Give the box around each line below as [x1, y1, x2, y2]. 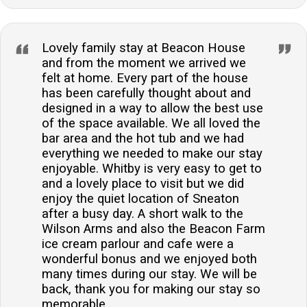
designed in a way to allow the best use [42, 101, 263, 116]
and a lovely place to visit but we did [42, 176, 244, 192]
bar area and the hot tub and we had [42, 131, 244, 147]
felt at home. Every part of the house [42, 71, 248, 86]
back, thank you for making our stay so [42, 282, 260, 297]
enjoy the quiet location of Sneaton [42, 191, 239, 207]
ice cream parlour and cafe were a [42, 236, 234, 252]
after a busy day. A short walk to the [42, 206, 243, 222]
